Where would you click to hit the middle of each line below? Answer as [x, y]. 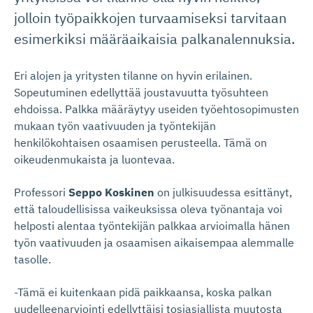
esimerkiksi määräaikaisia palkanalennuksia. [154, 39]
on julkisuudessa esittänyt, [223, 192]
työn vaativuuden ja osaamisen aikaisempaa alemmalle [154, 242]
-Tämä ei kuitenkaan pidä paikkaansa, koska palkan [143, 292]
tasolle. [32, 259]
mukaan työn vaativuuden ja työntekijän [115, 126]
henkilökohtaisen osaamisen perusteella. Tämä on [140, 143]
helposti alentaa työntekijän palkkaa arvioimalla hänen [152, 226]
